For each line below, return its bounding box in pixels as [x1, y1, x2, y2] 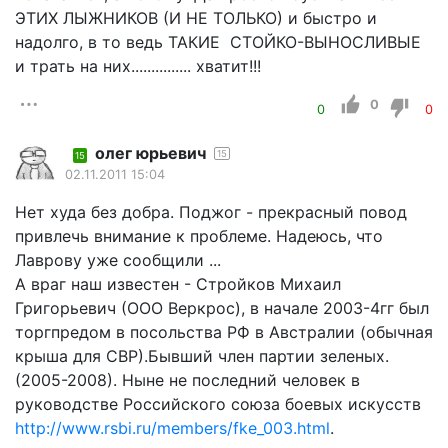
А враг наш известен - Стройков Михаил [15, 273, 341, 294]
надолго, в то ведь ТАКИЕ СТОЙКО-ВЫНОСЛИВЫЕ [15, 31, 421, 52]
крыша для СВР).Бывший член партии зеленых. [15, 345, 389, 366]
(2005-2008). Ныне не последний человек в [15, 369, 360, 390]
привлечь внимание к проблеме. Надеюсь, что [15, 225, 383, 246]
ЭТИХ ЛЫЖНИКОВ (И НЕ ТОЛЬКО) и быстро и [15, 7, 377, 28]
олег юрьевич [95, 142, 206, 163]
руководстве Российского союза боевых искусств [15, 393, 421, 414]
